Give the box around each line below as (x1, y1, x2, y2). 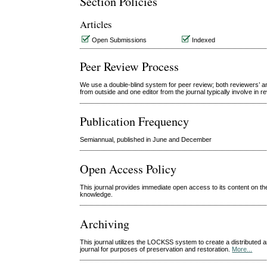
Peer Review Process (80, 58, 179, 75)
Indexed (190, 36, 216, 44)
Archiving (80, 215, 130, 232)
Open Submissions (90, 36, 147, 44)
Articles (80, 17, 113, 31)
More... (232, 246, 253, 253)
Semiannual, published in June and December (80, 136, 212, 144)
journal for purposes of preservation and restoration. (80, 246, 232, 253)
